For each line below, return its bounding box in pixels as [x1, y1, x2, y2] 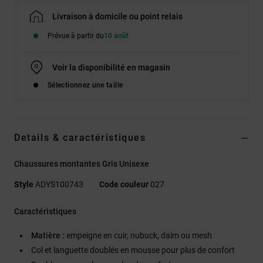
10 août [104, 31, 129, 40]
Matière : [31, 230, 65, 240]
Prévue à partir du [48, 31, 104, 40]
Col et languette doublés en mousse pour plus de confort [31, 245, 235, 255]
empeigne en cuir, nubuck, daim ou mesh [65, 230, 212, 240]
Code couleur [99, 179, 149, 189]
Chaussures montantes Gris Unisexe [14, 159, 149, 168]
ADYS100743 [33, 179, 85, 189]
